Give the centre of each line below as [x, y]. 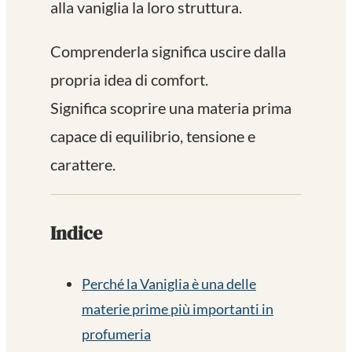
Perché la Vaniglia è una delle [169, 283]
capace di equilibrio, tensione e [153, 136]
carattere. [83, 164]
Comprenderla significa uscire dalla [168, 51]
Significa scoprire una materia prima [171, 107]
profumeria [116, 334]
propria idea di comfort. [129, 79]
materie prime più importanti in [178, 308]
